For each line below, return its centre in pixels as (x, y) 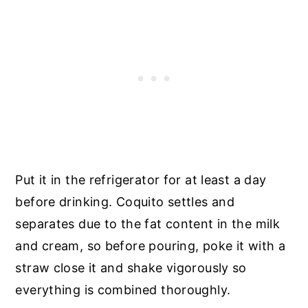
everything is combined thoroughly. (123, 289)
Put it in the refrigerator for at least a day (141, 179)
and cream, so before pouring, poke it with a (151, 245)
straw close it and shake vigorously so (131, 267)
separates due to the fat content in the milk (148, 223)
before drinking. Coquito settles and (125, 201)
